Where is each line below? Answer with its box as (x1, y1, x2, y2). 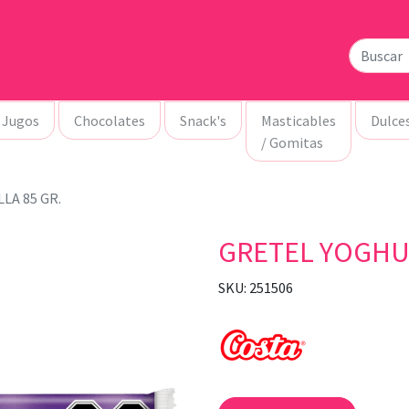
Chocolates (74, 111, 145, 130)
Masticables (261, 111, 336, 130)
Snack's (180, 111, 226, 130)
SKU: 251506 (218, 278, 293, 297)
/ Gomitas (261, 133, 323, 152)
